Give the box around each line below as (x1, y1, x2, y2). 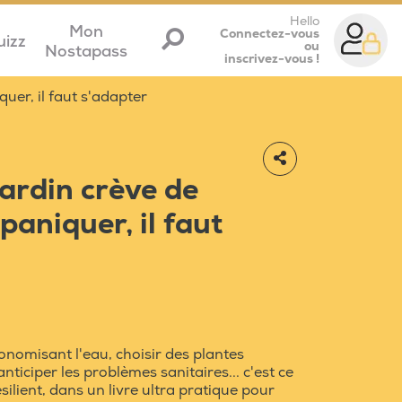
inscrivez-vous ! (224, 51, 319, 66)
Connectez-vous (220, 26, 319, 41)
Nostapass (44, 40, 127, 62)
